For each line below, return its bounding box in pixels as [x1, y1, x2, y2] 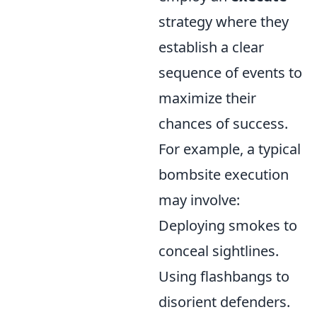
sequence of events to [158, 63, 302, 83]
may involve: [158, 190, 240, 210]
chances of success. [158, 114, 288, 134]
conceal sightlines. [158, 241, 279, 261]
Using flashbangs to [158, 267, 289, 287]
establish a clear [158, 38, 264, 57]
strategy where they [158, 12, 289, 32]
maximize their [158, 88, 256, 108]
